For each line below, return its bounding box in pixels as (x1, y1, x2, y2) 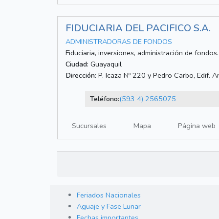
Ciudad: (66, 59, 88, 69)
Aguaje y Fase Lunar (77, 201, 141, 212)
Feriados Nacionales (77, 190, 141, 200)
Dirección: (66, 70, 96, 81)
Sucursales (72, 121, 107, 131)
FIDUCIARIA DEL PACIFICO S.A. (66, 22, 211, 35)
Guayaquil (88, 59, 122, 69)
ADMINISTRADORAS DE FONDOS (66, 37, 172, 47)
